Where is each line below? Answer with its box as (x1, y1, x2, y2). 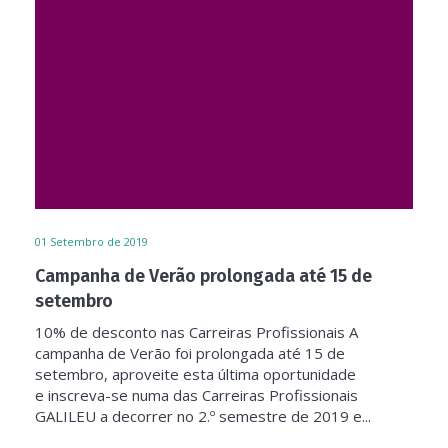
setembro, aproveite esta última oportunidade (35, 364, 356, 384)
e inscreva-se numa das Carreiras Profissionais (35, 385, 358, 405)
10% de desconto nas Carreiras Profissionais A (35, 322, 358, 342)
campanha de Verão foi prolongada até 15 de (35, 343, 345, 363)
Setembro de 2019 (50, 234, 148, 249)
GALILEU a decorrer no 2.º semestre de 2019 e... (35, 406, 371, 426)
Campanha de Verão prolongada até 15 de (35, 265, 372, 287)
